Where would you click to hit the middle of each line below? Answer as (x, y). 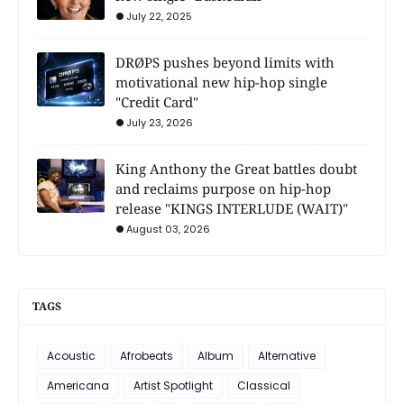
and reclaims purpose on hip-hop (223, 189)
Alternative (287, 356)
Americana (78, 386)
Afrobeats (147, 356)
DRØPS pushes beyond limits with (225, 63)
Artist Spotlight (173, 386)
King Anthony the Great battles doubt (236, 169)
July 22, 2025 (159, 17)
